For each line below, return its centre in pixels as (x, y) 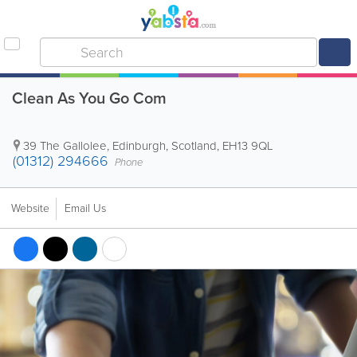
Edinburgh (139, 146)
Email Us (85, 208)
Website (30, 208)
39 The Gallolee (65, 146)
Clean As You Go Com (89, 98)
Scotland (194, 146)
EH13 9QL (248, 146)
